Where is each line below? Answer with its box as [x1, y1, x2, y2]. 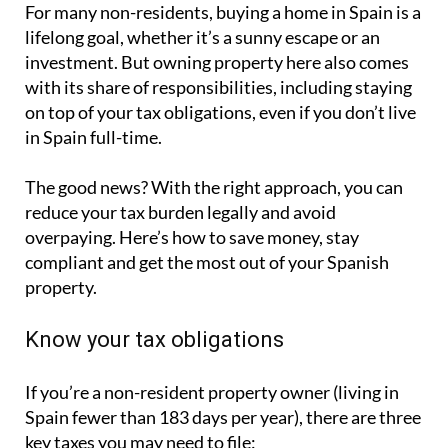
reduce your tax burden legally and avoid [25, 201, 336, 224]
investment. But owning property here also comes [25, 51, 409, 74]
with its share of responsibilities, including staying [25, 76, 412, 99]
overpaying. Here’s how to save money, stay [25, 226, 359, 249]
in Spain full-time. [25, 126, 162, 149]
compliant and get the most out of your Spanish [25, 251, 389, 274]
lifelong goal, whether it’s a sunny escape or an [25, 26, 380, 49]
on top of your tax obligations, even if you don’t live [25, 101, 416, 124]
